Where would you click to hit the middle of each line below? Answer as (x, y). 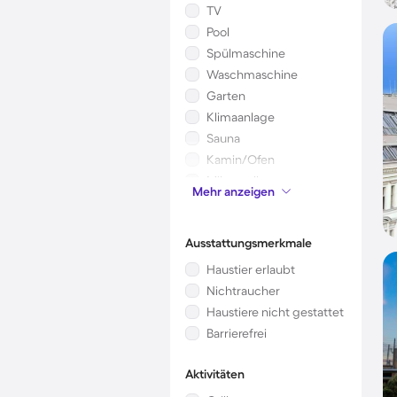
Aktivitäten (215, 374)
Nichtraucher (243, 291)
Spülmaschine (246, 53)
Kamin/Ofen (241, 160)
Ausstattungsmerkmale (249, 243)
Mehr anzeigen (234, 191)
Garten (226, 96)
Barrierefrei (237, 333)
